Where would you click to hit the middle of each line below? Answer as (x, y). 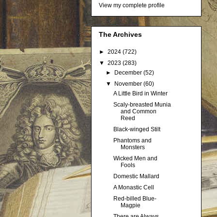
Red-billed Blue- (135, 199)
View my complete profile (132, 5)
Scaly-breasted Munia (142, 105)
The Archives (120, 35)
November (129, 84)
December (129, 73)
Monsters (132, 147)
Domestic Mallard (136, 177)
